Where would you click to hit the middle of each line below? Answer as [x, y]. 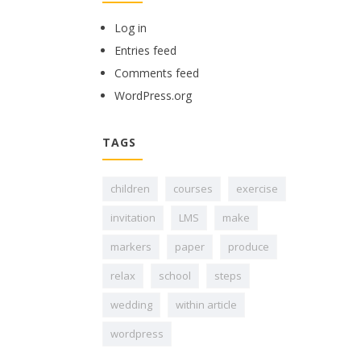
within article [206, 305]
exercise [257, 189]
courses [193, 189]
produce [249, 247]
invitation [133, 218]
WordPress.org [153, 95]
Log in [131, 28]
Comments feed [157, 73]
